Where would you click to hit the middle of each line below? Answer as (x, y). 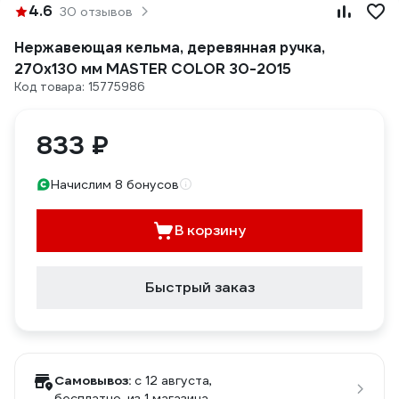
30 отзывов (96, 12)
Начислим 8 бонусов (115, 184)
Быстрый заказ (199, 287)
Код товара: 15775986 (79, 87)
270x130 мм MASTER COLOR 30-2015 (153, 69)
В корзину (210, 230)
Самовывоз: (93, 380)
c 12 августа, (173, 380)
